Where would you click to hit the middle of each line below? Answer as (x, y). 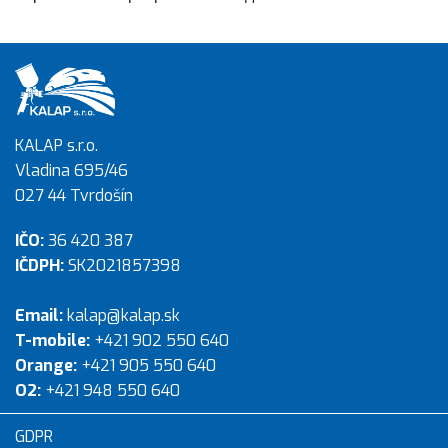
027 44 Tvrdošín (74, 196)
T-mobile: (52, 341)
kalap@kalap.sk (121, 316)
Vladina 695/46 (71, 171)
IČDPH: (39, 266)
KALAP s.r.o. (56, 146)
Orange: (46, 366)
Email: (39, 316)
